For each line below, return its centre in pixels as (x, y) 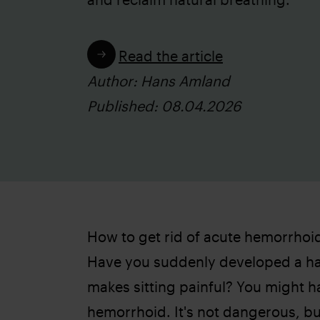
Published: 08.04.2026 (164, 106)
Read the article (171, 56)
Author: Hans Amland (159, 81)
